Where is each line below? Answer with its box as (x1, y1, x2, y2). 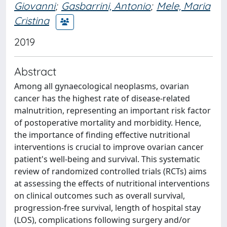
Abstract (14, 64, 56, 78)
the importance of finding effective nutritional (14, 129, 190, 140)
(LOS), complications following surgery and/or (14, 214, 191, 225)
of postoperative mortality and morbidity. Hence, (14, 117, 201, 128)
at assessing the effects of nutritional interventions (14, 177, 210, 189)
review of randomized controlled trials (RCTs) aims (14, 165, 207, 177)
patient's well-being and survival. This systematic (14, 153, 200, 165)
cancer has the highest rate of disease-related (14, 92, 190, 104)
